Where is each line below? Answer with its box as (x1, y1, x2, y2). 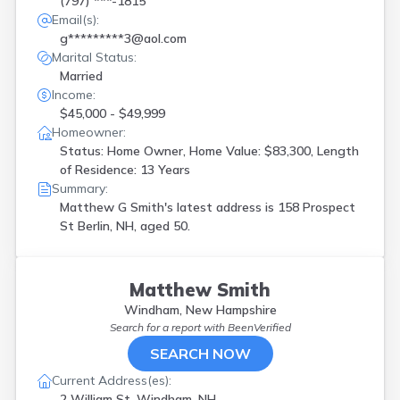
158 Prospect (278, 199, 355, 215)
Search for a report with (109, 321, 228, 334)
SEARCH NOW (149, 345, 251, 362)
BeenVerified (227, 321, 291, 334)
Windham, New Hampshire (123, 302, 277, 318)
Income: (52, 87, 96, 103)
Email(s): (52, 12, 99, 28)
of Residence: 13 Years (60, 162, 190, 178)
